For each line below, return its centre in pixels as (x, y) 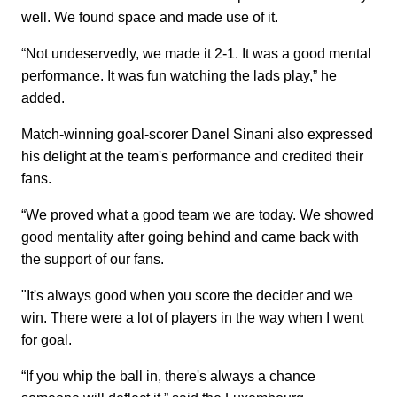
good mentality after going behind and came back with (190, 237)
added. (43, 97)
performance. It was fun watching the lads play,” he (179, 75)
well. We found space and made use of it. (150, 17)
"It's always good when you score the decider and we (187, 295)
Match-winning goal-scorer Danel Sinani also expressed (197, 134)
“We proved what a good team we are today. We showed (198, 214)
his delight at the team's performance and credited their (192, 156)
